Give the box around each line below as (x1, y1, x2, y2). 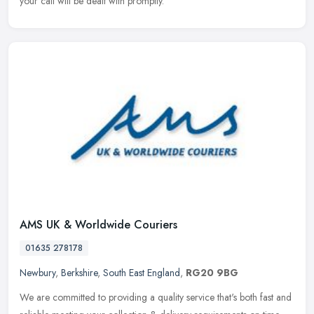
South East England (103, 265, 180, 280)
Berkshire (61, 265, 97, 280)
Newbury (20, 265, 55, 280)
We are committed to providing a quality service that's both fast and (20, 289, 292, 304)
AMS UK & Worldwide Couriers (20, 216, 177, 233)
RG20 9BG (186, 265, 238, 280)
